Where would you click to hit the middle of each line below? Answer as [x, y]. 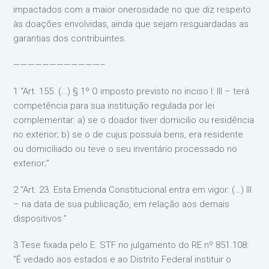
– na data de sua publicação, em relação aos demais [122, 204]
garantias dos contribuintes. [70, 38]
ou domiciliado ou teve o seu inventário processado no [125, 149]
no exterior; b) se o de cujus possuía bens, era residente [128, 134]
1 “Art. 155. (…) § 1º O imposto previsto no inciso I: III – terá [131, 91]
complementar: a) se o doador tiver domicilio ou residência [134, 120]
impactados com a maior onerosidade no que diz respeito [132, 10]
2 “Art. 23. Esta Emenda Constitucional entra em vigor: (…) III [133, 190]
